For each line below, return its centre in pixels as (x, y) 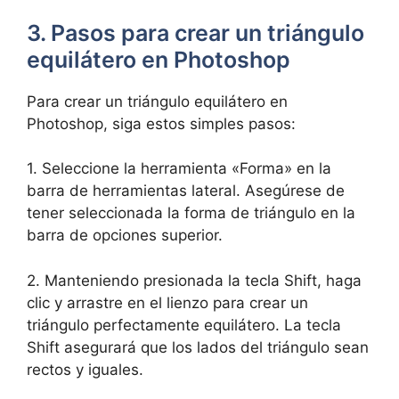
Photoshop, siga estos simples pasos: (161, 123)
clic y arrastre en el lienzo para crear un (167, 302)
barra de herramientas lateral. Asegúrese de (186, 191)
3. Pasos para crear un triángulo (195, 33)
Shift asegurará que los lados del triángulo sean (198, 347)
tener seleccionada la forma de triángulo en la (191, 213)
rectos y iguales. (85, 369)
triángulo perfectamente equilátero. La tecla (184, 325)
